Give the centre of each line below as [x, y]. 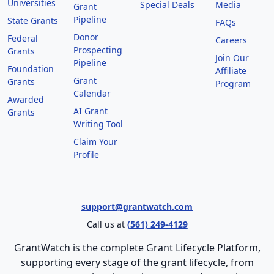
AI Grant [91, 111]
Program [233, 83]
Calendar [92, 93]
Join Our [232, 57]
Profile [87, 154]
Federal [23, 38]
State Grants [33, 20]
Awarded [26, 99]
